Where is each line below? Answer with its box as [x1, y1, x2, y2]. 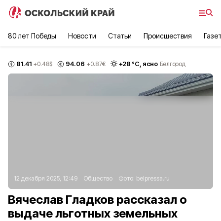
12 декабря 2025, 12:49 [14, 175, 77, 182]
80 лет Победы [8, 32, 57, 40]
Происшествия [143, 32, 192, 40]
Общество [83, 175, 112, 182]
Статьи [108, 32, 132, 40]
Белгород [159, 60, 185, 68]
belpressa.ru [136, 175, 170, 182]
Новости [68, 32, 96, 40]
